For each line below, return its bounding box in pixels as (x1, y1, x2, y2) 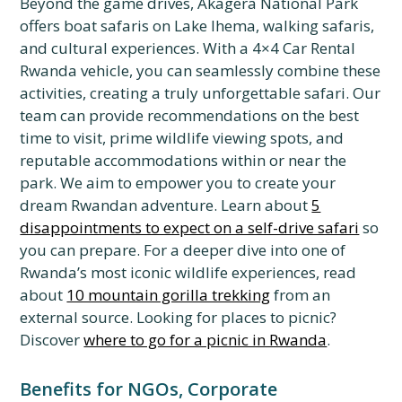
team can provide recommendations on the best (20, 105, 360, 126)
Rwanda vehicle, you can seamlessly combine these (20, 60, 381, 81)
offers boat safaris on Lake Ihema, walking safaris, (20, 15, 375, 36)
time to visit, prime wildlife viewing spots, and (20, 127, 345, 148)
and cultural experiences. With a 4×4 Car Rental (20, 38, 356, 58)
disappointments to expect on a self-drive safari (20, 217, 360, 238)
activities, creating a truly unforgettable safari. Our (20, 83, 381, 103)
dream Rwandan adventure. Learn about (20, 195, 312, 215)
